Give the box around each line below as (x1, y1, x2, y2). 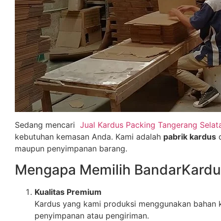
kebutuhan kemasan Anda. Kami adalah (15, 132, 163, 142)
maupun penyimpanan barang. (15, 144, 127, 154)
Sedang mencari (15, 120, 77, 130)
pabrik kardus (163, 132, 216, 142)
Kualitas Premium (35, 186, 102, 197)
